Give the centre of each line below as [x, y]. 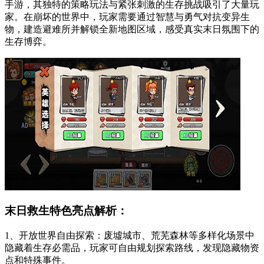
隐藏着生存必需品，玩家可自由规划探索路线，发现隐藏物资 [132, 248]
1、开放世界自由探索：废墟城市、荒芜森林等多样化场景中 [130, 235]
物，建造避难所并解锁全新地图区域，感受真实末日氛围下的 [132, 29]
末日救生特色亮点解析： [66, 211]
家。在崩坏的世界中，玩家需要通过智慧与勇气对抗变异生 [127, 16]
